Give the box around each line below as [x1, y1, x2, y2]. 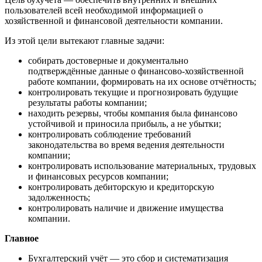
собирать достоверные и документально [28, 56, 188, 66]
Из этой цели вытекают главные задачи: [5, 36, 164, 46]
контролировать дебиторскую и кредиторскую [28, 182, 214, 192]
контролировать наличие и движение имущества [28, 203, 223, 213]
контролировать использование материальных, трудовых [28, 161, 256, 171]
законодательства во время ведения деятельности [28, 140, 225, 150]
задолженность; [28, 192, 90, 203]
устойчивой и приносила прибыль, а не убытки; [28, 119, 221, 129]
